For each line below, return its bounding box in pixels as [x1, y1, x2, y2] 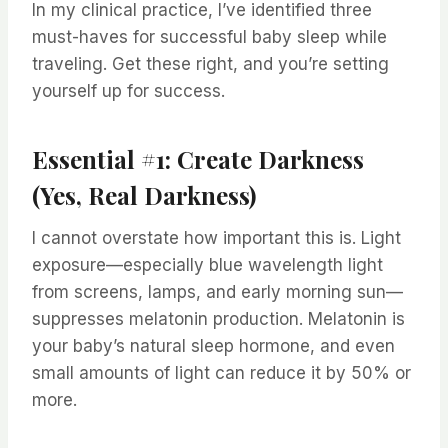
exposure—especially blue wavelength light [32, 254, 383, 275]
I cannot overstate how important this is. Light [32, 227, 401, 248]
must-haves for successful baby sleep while [32, 26, 387, 47]
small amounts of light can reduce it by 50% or [32, 362, 411, 383]
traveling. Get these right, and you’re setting [32, 53, 389, 74]
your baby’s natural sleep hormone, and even [32, 335, 395, 356]
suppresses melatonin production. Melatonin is [32, 308, 405, 329]
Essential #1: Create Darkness [32, 142, 364, 175]
